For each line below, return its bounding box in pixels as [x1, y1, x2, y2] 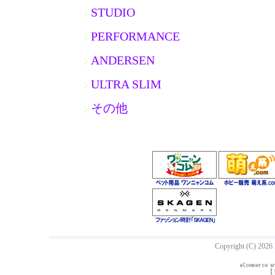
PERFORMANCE [91, 29, 180, 43]
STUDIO [91, 6, 135, 19]
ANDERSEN [91, 53, 155, 67]
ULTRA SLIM [91, 77, 161, 91]
